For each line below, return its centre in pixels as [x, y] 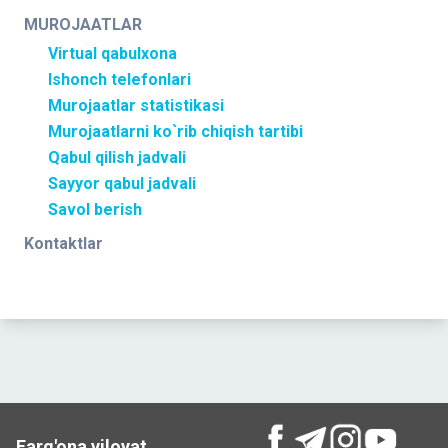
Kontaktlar [63, 243]
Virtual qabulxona [112, 53]
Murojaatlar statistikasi [136, 105]
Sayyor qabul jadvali [122, 183]
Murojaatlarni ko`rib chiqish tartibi [175, 131]
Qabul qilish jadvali [117, 157]
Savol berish [95, 209]
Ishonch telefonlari [119, 79]
